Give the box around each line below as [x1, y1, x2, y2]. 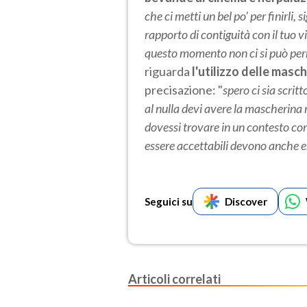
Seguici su [145, 195, 193, 208]
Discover [224, 195, 267, 208]
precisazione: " [145, 82, 223, 97]
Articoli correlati [128, 271, 221, 286]
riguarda [145, 63, 192, 79]
